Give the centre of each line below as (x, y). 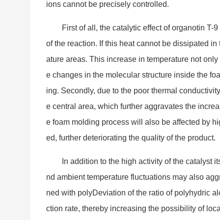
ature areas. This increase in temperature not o (127, 59)
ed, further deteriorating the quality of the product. (131, 137)
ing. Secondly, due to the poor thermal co (117, 90)
